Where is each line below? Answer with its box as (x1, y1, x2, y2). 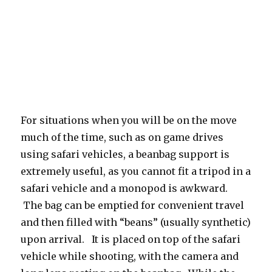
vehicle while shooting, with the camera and (21, 250, 239, 262)
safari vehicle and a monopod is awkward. (21, 182, 228, 194)
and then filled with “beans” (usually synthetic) (21, 216, 251, 228)
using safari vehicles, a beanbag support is (21, 148, 230, 160)
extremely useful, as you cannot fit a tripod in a (21, 165, 251, 177)
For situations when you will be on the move (21, 114, 237, 126)
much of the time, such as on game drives (21, 131, 224, 143)
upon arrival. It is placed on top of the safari (21, 233, 241, 245)
